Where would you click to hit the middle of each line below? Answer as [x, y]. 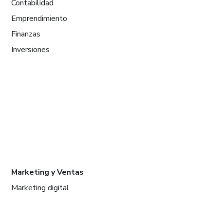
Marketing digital [40, 188]
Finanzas [26, 34]
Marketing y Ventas [47, 172]
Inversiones [30, 50]
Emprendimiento [39, 18]
